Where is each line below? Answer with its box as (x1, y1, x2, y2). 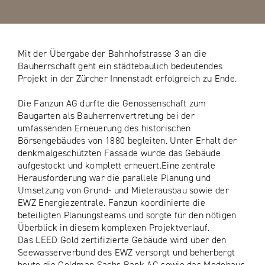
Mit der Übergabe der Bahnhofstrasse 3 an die (18, 47, 207, 60)
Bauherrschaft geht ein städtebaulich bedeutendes (18, 60, 223, 72)
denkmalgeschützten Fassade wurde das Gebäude (18, 147, 221, 159)
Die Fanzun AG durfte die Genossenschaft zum (18, 97, 206, 109)
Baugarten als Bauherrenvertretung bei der (18, 109, 195, 122)
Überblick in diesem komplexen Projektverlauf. (18, 221, 210, 234)
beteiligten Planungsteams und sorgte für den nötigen (18, 209, 237, 221)
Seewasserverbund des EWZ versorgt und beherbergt (18, 246, 235, 258)
